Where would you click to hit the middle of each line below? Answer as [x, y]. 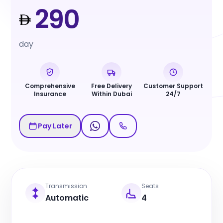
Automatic [67, 198]
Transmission [66, 186]
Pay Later [55, 126]
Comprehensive [50, 86]
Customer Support [173, 86]
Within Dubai [111, 94]
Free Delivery [111, 86]
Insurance [50, 94]
